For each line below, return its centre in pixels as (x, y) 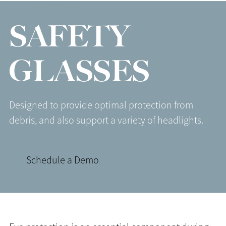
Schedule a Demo (63, 160)
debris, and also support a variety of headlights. (108, 120)
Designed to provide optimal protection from (101, 105)
